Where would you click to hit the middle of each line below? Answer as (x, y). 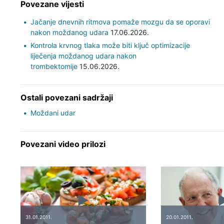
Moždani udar (53, 112)
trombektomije (54, 66)
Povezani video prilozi (63, 144)
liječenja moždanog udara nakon (83, 55)
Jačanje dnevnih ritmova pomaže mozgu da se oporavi (120, 21)
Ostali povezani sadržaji (66, 97)
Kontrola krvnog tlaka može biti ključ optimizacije (110, 45)
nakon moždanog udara (69, 32)
